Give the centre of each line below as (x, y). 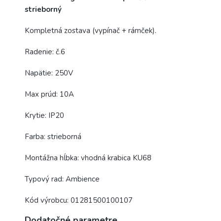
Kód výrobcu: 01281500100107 (79, 201)
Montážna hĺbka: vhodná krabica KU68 (88, 158)
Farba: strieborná (53, 137)
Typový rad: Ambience (62, 179)
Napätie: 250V (49, 73)
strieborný (43, 10)
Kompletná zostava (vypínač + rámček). (91, 31)
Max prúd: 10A (49, 94)
